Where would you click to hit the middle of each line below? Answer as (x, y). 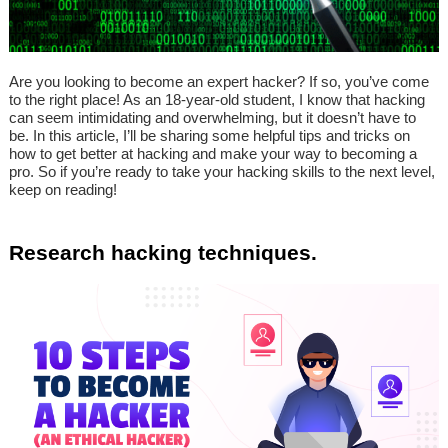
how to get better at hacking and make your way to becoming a (213, 154)
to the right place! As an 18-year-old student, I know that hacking (217, 100)
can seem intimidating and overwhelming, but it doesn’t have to (212, 118)
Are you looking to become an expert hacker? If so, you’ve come (219, 82)
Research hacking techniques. (163, 253)
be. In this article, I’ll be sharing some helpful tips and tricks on (209, 136)
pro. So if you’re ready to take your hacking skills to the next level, (222, 172)
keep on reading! (63, 190)
